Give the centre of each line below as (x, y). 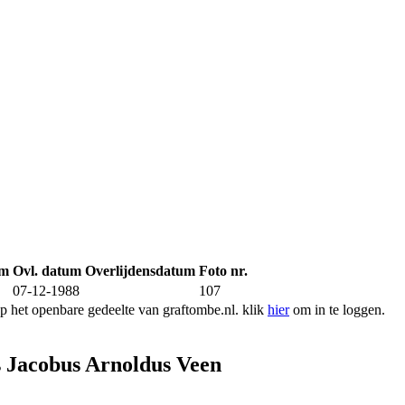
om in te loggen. (337, 310)
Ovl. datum (47, 271)
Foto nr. (223, 271)
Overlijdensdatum (140, 271)
